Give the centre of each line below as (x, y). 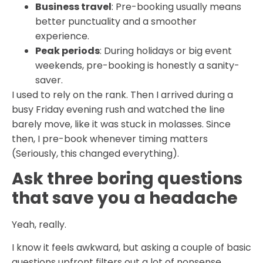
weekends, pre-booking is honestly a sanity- (137, 65)
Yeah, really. (39, 225)
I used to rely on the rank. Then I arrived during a (122, 95)
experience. (62, 36)
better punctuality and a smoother (116, 21)
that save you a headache (125, 198)
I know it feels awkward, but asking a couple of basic (131, 248)
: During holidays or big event (166, 50)
